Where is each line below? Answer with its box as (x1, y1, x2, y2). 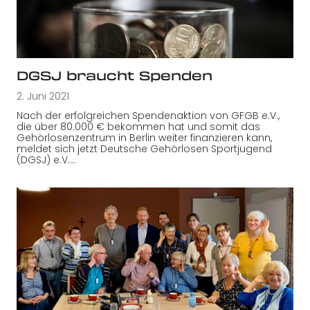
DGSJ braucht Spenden (17, 66, 212, 84)
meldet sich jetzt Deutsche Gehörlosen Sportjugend (17, 141, 272, 156)
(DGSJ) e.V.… (17, 152, 76, 167)
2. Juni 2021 (17, 89, 69, 103)
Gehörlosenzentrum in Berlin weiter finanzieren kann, (17, 130, 272, 145)
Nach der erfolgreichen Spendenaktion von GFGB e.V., (17, 108, 280, 122)
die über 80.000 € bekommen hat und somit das (17, 119, 260, 134)
